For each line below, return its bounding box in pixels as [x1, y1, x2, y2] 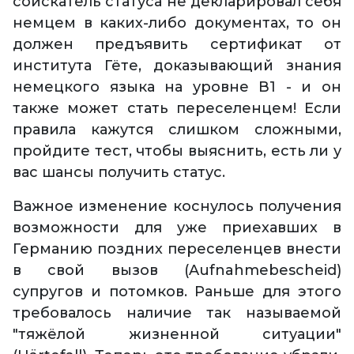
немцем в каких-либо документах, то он [13, 14, 341, 32]
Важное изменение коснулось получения [13, 198, 341, 216]
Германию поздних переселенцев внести [13, 240, 341, 258]
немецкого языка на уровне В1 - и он [13, 78, 341, 96]
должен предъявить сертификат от [13, 36, 341, 54]
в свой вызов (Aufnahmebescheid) [13, 262, 341, 280]
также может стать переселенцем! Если [13, 100, 341, 118]
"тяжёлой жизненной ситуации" [13, 326, 341, 344]
